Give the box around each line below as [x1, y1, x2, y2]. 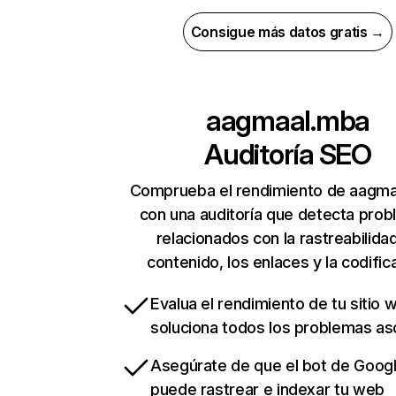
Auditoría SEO [204, 137, 371, 172]
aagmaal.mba [206, 103, 369, 139]
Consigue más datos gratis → [190, 23, 385, 42]
